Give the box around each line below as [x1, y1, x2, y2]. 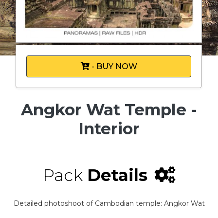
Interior [78, 119, 140, 138]
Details [87, 165, 147, 185]
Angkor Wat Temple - [21, 100, 197, 119]
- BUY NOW [89, 62, 137, 71]
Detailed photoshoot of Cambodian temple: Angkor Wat [13, 199, 205, 208]
